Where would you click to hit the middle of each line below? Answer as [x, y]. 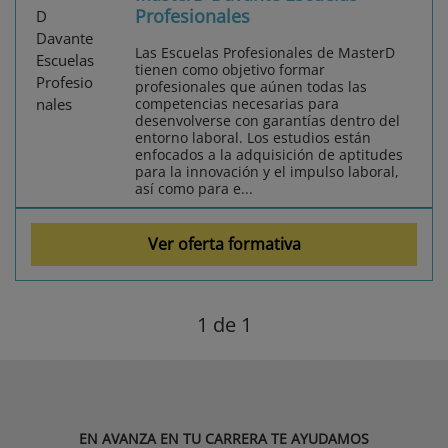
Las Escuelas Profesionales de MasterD [265, 53]
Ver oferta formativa [224, 244]
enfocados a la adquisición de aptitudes [269, 155]
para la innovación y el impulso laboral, [267, 172]
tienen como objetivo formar [230, 70]
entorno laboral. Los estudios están [253, 138]
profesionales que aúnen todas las [251, 87]
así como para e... [194, 189]
